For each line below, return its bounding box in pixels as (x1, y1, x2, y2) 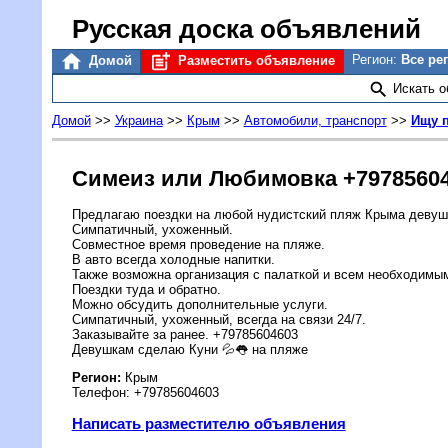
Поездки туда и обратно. (71, 282, 221, 298)
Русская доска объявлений (71, 15, 421, 43)
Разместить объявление (173, 53, 335, 68)
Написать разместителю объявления (71, 415, 346, 433)
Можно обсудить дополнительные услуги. (71, 297, 328, 313)
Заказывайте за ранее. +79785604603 (71, 327, 298, 343)
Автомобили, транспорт (243, 113, 387, 129)
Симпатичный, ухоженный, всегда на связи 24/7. (71, 312, 366, 328)
